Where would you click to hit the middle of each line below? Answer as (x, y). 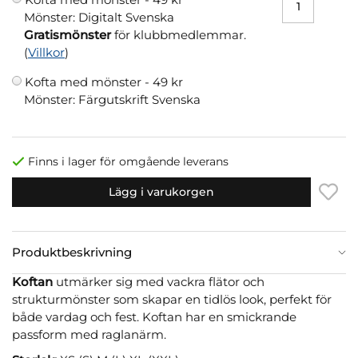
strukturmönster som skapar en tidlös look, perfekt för (172, 299)
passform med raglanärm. (89, 334)
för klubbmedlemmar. (179, 34)
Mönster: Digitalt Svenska (99, 17)
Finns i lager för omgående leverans (128, 161)
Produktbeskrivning (72, 252)
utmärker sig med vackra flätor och (160, 281)
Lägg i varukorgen (161, 191)
